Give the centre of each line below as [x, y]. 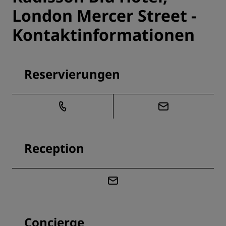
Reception [54, 148]
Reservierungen [72, 74]
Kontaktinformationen [103, 35]
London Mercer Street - [104, 16]
